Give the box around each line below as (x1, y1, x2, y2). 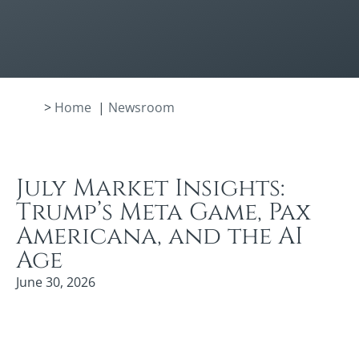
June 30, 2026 (16, 272, 95, 291)
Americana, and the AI (16, 220, 303, 252)
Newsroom (108, 98, 175, 116)
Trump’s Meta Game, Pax (16, 196, 311, 228)
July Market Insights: (16, 171, 284, 204)
